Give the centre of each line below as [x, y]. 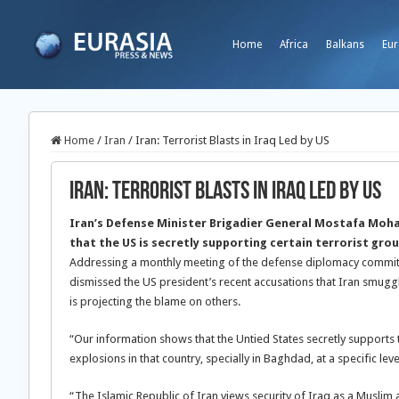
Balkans [345, 45]
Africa [294, 45]
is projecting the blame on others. [155, 301]
